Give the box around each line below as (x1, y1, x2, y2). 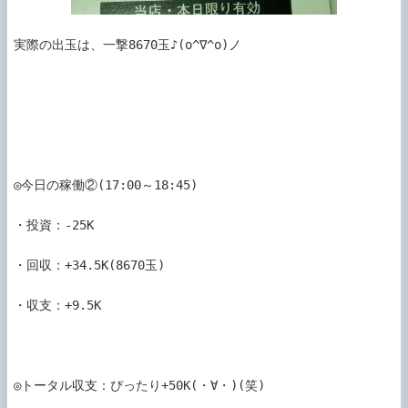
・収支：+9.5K (14, 298, 101, 313)
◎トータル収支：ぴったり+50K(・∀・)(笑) (14, 378, 265, 393)
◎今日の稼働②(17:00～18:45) (14, 178, 198, 193)
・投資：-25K (14, 218, 94, 233)
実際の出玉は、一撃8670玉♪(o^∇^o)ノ (14, 37, 241, 53)
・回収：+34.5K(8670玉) (14, 258, 165, 273)
